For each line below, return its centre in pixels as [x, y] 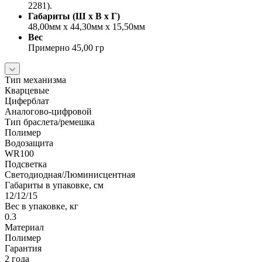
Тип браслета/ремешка [50, 122]
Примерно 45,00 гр [66, 47]
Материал [24, 227]
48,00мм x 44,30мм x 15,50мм [87, 26]
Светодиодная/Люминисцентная [70, 174]
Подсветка [26, 164]
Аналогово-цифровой [48, 111]
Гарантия [23, 248]
